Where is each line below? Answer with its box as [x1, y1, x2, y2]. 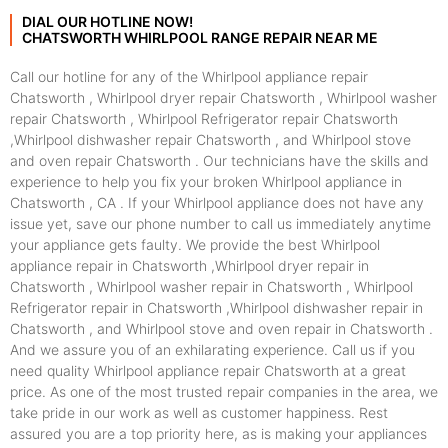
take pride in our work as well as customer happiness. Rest [10, 404, 388, 422]
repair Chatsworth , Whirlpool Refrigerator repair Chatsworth [10, 110, 398, 128]
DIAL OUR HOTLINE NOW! [22, 13, 193, 31]
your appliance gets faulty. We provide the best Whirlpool [10, 236, 380, 254]
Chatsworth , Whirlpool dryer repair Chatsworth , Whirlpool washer [10, 89, 437, 107]
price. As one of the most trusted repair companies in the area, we [10, 383, 438, 401]
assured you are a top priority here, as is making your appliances [10, 425, 427, 443]
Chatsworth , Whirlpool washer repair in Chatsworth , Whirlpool [10, 278, 413, 296]
